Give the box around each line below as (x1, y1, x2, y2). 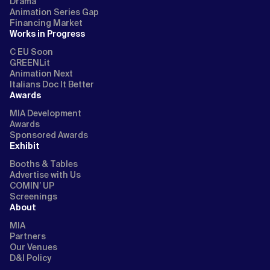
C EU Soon (10, 46, 53, 57)
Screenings (10, 190, 57, 202)
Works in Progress (10, 28, 85, 39)
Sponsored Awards (10, 129, 88, 140)
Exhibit (10, 140, 40, 151)
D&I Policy (10, 252, 51, 263)
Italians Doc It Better (10, 78, 94, 90)
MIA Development (10, 107, 81, 119)
